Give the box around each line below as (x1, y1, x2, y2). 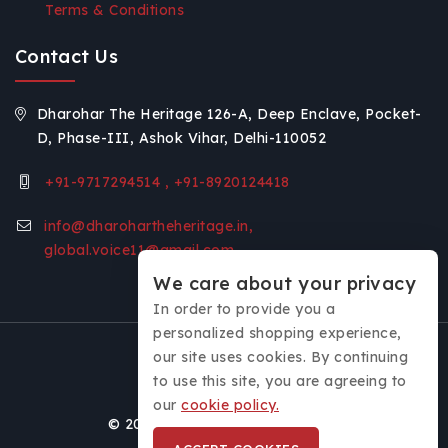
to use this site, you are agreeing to (153, 372, 407, 390)
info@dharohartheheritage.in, (44, 217, 254, 236)
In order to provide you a (153, 300, 336, 318)
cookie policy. (181, 396, 279, 414)
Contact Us (15, 45, 118, 69)
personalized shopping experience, (153, 324, 402, 342)
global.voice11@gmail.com (44, 241, 235, 260)
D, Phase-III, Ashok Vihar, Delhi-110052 (36, 129, 327, 148)
